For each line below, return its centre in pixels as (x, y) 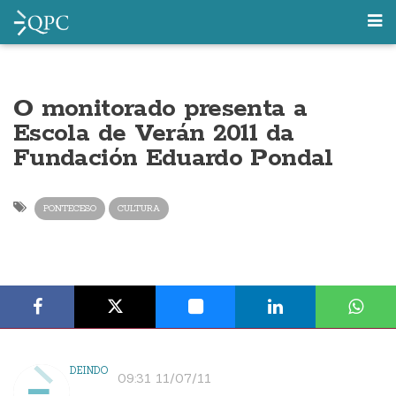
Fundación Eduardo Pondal (173, 158)
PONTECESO (70, 208)
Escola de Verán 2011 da (154, 133)
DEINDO (89, 370)
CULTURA (139, 208)
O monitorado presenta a (160, 109)
